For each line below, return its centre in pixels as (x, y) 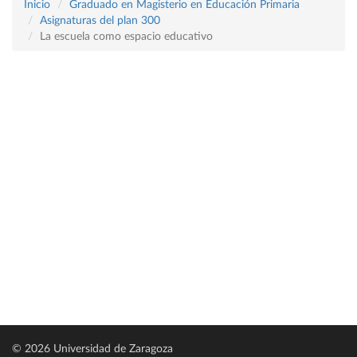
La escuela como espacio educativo (126, 37)
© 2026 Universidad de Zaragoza (92, 349)
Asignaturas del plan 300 (100, 21)
